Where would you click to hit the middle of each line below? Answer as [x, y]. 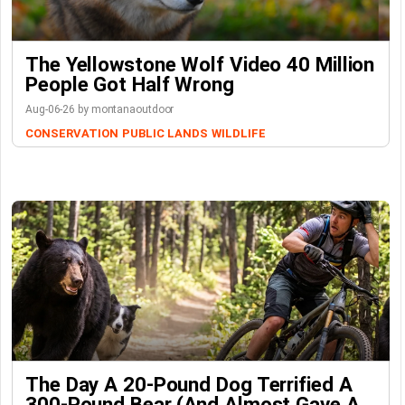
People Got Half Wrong [130, 84]
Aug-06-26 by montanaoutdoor [100, 109]
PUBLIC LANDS [165, 133]
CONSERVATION [72, 133]
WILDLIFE [238, 133]
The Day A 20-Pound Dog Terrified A [189, 384]
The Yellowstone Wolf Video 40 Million [200, 64]
